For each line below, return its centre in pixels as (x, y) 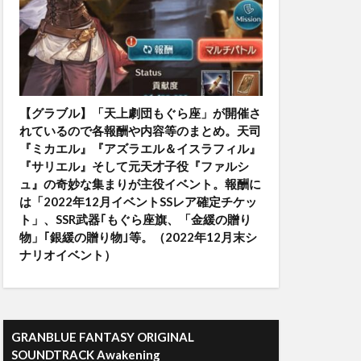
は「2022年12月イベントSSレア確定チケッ (138, 201)
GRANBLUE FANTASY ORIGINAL (103, 337)
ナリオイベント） (68, 255)
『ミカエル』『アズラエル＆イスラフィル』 (140, 148)
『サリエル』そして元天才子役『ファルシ (134, 166)
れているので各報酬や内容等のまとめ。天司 (140, 131)
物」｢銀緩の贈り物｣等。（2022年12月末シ (138, 237)
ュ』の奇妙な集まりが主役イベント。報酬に (140, 184)
